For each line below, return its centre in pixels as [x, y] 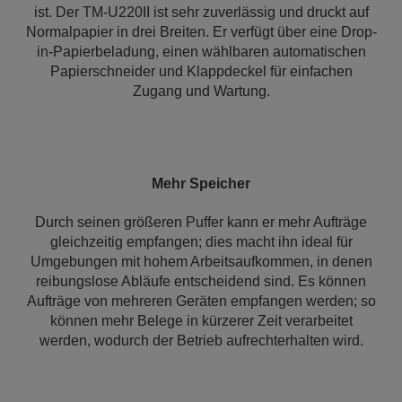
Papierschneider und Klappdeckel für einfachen [201, 71]
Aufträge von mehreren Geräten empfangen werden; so [201, 301]
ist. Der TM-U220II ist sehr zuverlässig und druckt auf [201, 12]
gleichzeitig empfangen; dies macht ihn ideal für [201, 242]
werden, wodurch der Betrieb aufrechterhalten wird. [201, 341]
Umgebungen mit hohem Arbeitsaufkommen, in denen [201, 262]
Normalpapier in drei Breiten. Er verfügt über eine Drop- [201, 32]
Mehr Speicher [201, 184]
